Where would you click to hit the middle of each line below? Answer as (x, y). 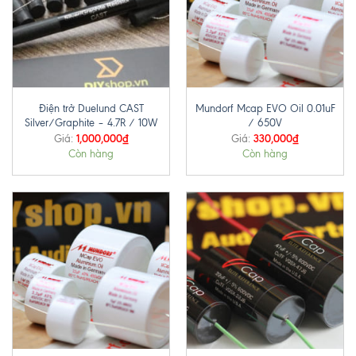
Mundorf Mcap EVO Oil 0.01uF (265, 108)
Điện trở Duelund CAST (91, 108)
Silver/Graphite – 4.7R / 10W (91, 122)
